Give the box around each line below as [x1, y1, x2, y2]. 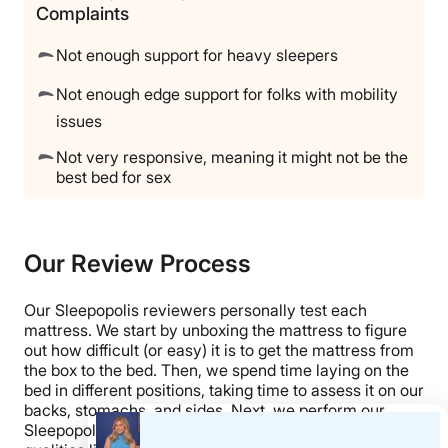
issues [56, 110, 102, 131]
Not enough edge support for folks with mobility [56, 83, 398, 104]
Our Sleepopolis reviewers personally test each [24, 299, 367, 320]
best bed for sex [56, 166, 171, 187]
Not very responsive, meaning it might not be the [56, 146, 408, 167]
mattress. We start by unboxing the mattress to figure [24, 319, 407, 340]
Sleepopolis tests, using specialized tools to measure [24, 419, 405, 440]
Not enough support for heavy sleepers [56, 44, 338, 65]
